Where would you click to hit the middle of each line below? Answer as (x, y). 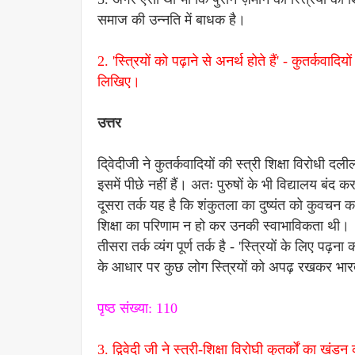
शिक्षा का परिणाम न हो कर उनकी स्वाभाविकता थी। (223, 226)
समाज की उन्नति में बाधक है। (172, 20)
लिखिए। (119, 82)
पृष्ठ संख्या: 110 (137, 308)
